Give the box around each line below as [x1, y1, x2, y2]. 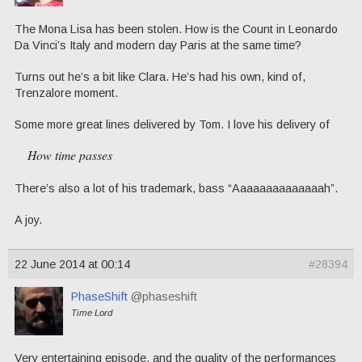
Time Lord [71, 308, 112, 318]
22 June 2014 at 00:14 [15, 258, 130, 271]
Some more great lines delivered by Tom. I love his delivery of [15, 117, 330, 131]
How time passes [27, 146, 112, 164]
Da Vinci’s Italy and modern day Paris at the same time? [15, 39, 301, 53]
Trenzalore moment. [15, 86, 118, 99]
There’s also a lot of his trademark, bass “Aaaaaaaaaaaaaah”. [15, 181, 338, 195]
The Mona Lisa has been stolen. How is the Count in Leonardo [15, 23, 338, 36]
